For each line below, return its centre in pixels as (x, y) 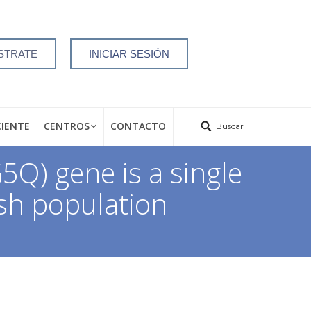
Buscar (230, 126)
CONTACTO (138, 126)
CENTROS (67, 126)
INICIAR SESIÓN (129, 53)
